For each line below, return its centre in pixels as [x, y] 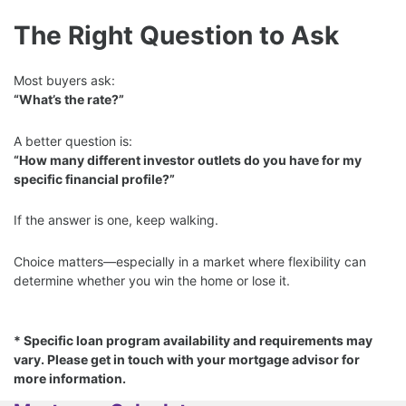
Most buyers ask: [64, 81]
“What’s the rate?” [69, 100]
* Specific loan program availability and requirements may [193, 341]
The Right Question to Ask [176, 35]
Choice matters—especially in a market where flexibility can [190, 261]
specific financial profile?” [94, 179]
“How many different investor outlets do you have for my [188, 159]
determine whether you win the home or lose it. [152, 280]
